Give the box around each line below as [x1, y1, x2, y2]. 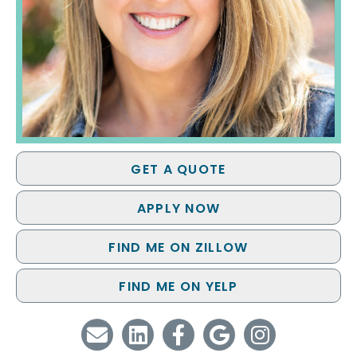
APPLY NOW [136, 199, 221, 218]
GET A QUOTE [131, 160, 226, 178]
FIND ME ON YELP [119, 277, 238, 296]
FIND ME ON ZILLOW [108, 238, 249, 257]
